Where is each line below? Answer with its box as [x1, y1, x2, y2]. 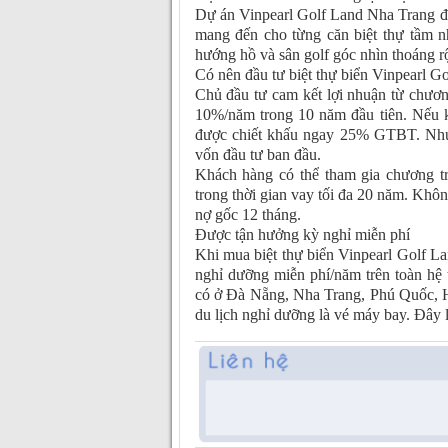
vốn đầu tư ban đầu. [194, 146, 321, 164]
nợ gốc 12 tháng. [194, 206, 301, 224]
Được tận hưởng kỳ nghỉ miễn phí [194, 226, 410, 244]
